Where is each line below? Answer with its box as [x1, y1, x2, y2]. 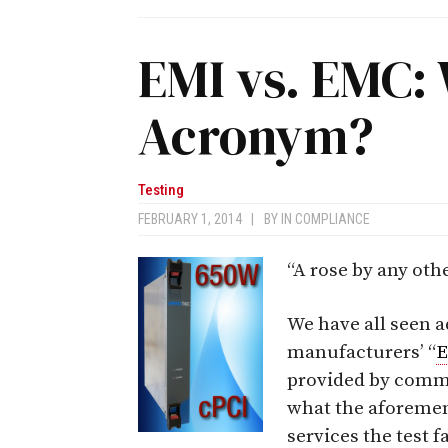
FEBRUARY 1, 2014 [138, 210, 251, 227]
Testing [138, 180, 184, 199]
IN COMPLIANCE [281, 210, 370, 227]
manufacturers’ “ [287, 340, 436, 364]
